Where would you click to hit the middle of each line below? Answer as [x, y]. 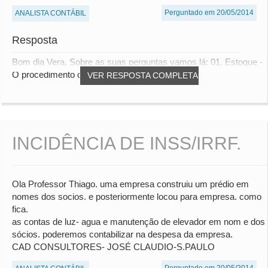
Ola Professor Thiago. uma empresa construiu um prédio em [130, 184]
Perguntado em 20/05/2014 [209, 13]
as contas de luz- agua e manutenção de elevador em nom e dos [138, 222]
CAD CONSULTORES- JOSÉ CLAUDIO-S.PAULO [113, 247]
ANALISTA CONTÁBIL [51, 13]
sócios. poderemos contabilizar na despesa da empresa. [122, 234]
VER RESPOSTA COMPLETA [143, 76]
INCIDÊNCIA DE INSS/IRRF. [127, 144]
